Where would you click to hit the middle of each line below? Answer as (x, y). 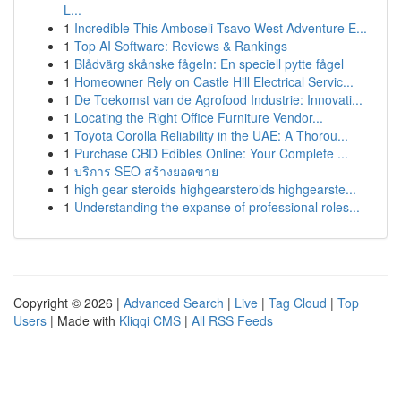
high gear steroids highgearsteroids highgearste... (215, 189)
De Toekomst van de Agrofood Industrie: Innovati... (218, 99)
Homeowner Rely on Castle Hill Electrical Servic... (214, 81)
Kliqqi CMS (150, 320)
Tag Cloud (298, 303)
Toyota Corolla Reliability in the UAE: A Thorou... (211, 135)
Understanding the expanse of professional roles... (217, 207)
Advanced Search (174, 303)
